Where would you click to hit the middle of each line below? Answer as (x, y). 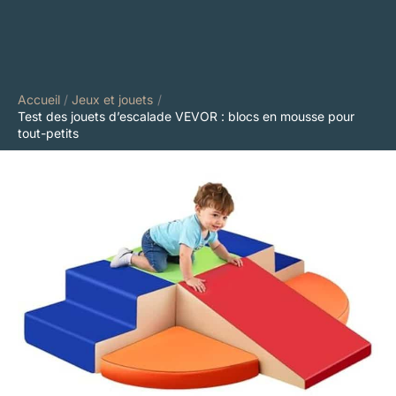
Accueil (39, 99)
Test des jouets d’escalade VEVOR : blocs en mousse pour (186, 116)
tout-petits (48, 133)
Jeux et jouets (113, 99)
